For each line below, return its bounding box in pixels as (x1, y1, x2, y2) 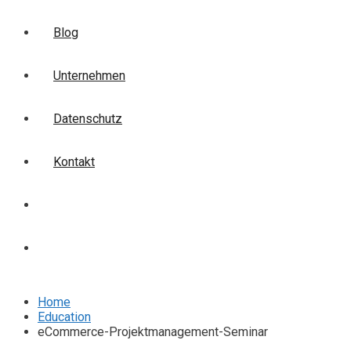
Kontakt (53, 154, 95, 169)
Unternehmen (53, 68, 125, 83)
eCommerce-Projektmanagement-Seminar (38, 324, 268, 339)
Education (38, 309, 91, 324)
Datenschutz (53, 111, 122, 126)
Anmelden (53, 241, 108, 255)
